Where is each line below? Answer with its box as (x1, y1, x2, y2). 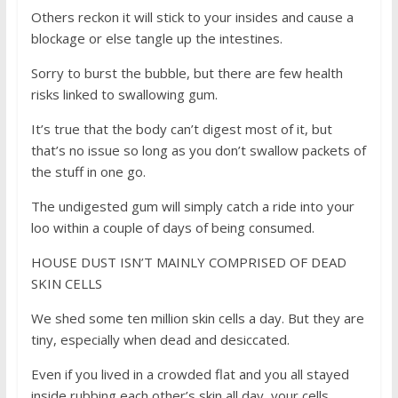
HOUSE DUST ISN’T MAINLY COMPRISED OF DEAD (30, 253, 346, 271)
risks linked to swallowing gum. (30, 85, 218, 103)
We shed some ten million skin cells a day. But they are (30, 309, 364, 327)
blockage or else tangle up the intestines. (30, 29, 283, 47)
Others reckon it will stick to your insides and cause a (30, 8, 354, 26)
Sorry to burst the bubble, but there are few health (30, 64, 343, 82)
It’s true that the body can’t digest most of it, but (30, 120, 332, 138)
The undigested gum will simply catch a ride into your (30, 197, 354, 215)
